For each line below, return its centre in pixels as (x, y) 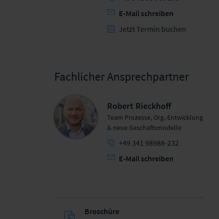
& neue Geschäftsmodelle (144, 128)
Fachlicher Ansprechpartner (121, 77)
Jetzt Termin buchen (153, 29)
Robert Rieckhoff (139, 106)
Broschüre (102, 211)
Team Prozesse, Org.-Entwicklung (155, 117)
